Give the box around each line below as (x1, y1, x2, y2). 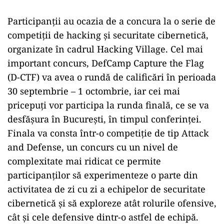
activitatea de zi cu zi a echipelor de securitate (7, 183, 205, 195)
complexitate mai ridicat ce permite (7, 155, 161, 167)
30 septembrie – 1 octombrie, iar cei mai (7, 85, 180, 97)
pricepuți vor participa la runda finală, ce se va (7, 99, 209, 111)
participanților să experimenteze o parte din (7, 169, 198, 181)
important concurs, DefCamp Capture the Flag (7, 57, 204, 69)
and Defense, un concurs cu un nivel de (7, 141, 178, 153)
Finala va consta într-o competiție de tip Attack (7, 127, 209, 139)
